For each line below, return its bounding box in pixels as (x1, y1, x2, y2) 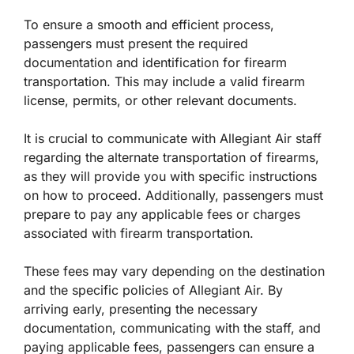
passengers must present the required (24, 36, 248, 52)
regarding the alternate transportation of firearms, (24, 149, 319, 166)
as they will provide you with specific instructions (24, 168, 317, 185)
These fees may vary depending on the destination (24, 263, 325, 280)
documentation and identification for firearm (24, 55, 287, 71)
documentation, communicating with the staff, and (24, 320, 321, 337)
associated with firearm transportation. (24, 225, 254, 242)
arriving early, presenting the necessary (24, 301, 258, 318)
